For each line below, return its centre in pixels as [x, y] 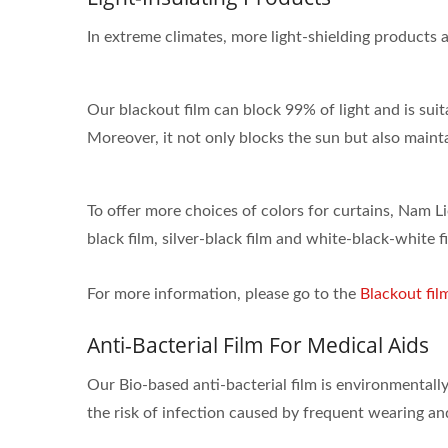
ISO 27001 [222, 187]
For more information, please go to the [223, 294]
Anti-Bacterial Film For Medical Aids [258, 345]
